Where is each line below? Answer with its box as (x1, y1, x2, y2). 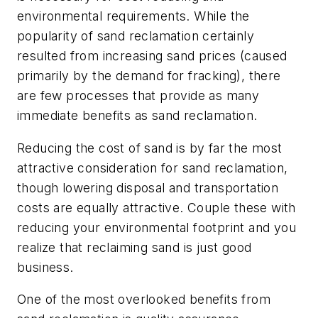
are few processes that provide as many (17, 88, 260, 104)
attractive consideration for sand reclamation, (17, 160, 288, 175)
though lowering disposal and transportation (17, 180, 279, 195)
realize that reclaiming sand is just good (17, 239, 252, 255)
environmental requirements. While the (17, 9, 250, 24)
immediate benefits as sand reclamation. (17, 108, 258, 124)
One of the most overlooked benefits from (17, 292, 270, 307)
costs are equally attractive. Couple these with (17, 199, 296, 215)
